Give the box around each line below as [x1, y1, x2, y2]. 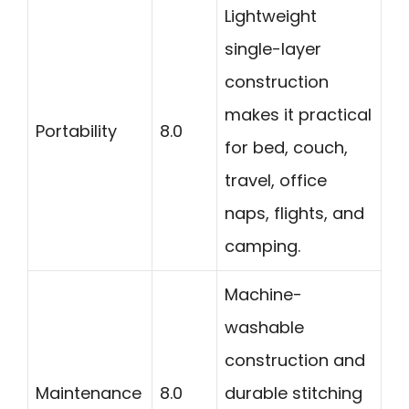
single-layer [225, 37, 321, 61]
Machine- [225, 283, 302, 307]
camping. [225, 235, 300, 258]
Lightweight [225, 5, 317, 28]
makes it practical [225, 103, 372, 127]
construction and [225, 349, 365, 372]
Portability [36, 120, 117, 143]
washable [225, 316, 304, 340]
